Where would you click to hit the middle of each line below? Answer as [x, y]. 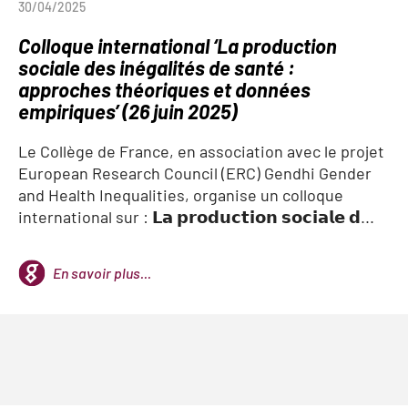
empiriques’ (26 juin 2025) [127, 111]
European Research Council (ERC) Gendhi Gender [195, 173]
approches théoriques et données [164, 89]
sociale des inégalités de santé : [157, 67]
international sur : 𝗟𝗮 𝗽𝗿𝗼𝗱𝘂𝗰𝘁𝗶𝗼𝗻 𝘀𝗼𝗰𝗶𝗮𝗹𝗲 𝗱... [196, 217]
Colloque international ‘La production [178, 46]
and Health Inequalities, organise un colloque [181, 195]
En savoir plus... [102, 273]
